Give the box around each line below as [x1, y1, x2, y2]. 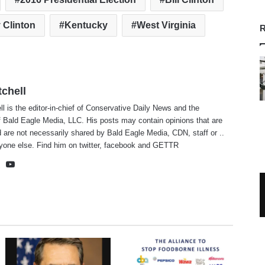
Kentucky [64, 20, 108, 31]
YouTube [17, 159, 51, 169]
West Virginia [136, 20, 196, 31]
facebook [104, 141, 136, 150]
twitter [79, 141, 100, 150]
